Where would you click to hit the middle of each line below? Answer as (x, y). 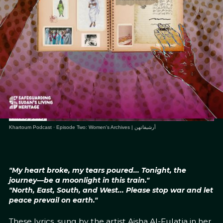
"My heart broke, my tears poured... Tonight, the (97, 170)
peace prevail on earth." (53, 200)
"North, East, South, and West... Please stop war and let (111, 190)
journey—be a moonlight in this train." (79, 180)
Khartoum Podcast (30, 127)
